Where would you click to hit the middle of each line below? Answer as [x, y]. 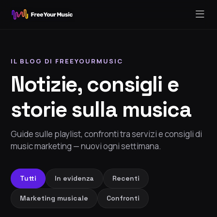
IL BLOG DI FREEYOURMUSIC [67, 61]
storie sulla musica [101, 110]
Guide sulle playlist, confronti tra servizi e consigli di [106, 134]
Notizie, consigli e [95, 85]
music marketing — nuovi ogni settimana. [86, 146]
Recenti [126, 178]
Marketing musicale [54, 198]
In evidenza [74, 178]
